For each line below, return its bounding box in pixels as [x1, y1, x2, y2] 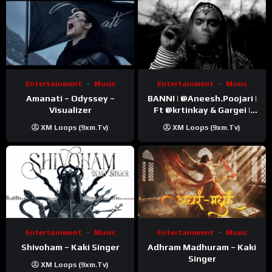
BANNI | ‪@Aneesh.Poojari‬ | [147, 93, 180, 103]
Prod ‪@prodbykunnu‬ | [157, 116, 179, 126]
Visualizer [49, 104, 92, 115]
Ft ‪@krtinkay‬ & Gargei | [154, 104, 165, 115]
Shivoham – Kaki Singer [21, 242, 120, 252]
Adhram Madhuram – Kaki [148, 242, 256, 252]
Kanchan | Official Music [152, 127, 252, 138]
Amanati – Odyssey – [25, 93, 115, 103]
